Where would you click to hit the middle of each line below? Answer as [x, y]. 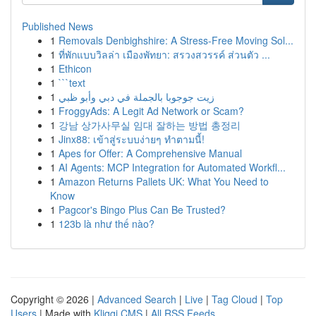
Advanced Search [137, 299]
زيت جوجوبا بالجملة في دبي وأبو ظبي [136, 97]
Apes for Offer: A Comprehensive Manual [150, 153]
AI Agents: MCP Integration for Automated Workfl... [172, 167]
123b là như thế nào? [107, 224]
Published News [57, 26]
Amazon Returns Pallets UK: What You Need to [164, 181]
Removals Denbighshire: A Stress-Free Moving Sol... [176, 40]
